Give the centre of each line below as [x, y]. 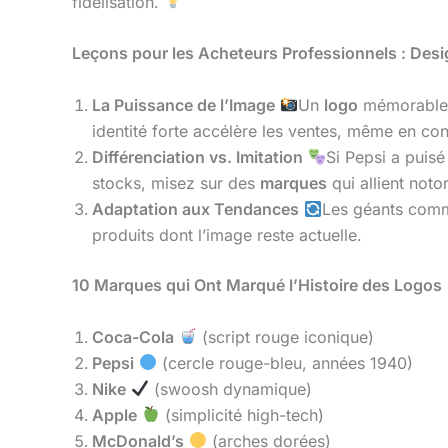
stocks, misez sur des [176, 182]
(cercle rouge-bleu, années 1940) [285, 362]
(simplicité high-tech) [242, 414]
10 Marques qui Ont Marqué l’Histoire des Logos [259, 284]
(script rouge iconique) [286, 336]
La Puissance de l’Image [183, 104]
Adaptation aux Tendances [195, 208]
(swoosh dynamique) [231, 388]
